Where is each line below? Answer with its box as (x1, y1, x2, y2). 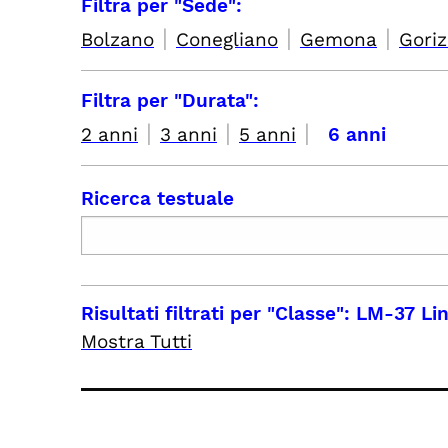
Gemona (300, 28, 377, 51)
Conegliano (176, 28, 278, 51)
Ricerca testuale (81, 187, 234, 210)
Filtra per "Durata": (81, 89, 259, 112)
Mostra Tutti (81, 330, 192, 353)
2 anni (81, 123, 138, 146)
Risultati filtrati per (81, 302, 267, 325)
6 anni (328, 123, 386, 146)
